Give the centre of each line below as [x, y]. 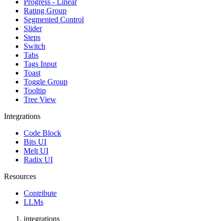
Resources [20, 176]
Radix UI [38, 160]
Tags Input [40, 64]
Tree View [40, 99]
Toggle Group [46, 82]
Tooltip [35, 91]
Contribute [40, 193]
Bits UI [35, 142]
